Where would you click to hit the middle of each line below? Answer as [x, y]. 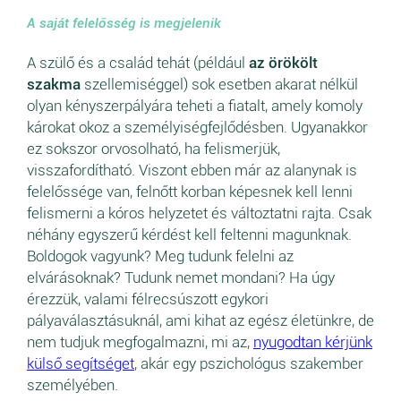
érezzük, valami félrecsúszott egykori [148, 299]
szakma [54, 85]
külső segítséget [81, 364]
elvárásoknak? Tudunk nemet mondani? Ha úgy [181, 278]
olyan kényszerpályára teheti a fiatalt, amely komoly [195, 106]
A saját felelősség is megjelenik [124, 24]
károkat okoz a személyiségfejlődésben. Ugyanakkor [197, 128]
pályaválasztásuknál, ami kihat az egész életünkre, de [200, 321]
